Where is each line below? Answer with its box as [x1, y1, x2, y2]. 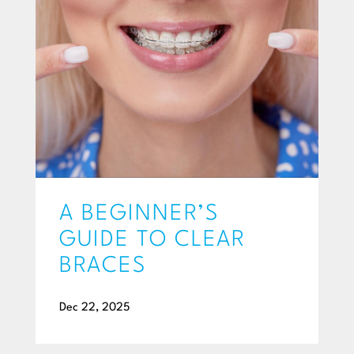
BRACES [59, 254, 146, 277]
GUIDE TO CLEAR [59, 228, 246, 251]
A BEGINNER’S [59, 202, 219, 225]
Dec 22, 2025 [59, 301, 130, 314]
